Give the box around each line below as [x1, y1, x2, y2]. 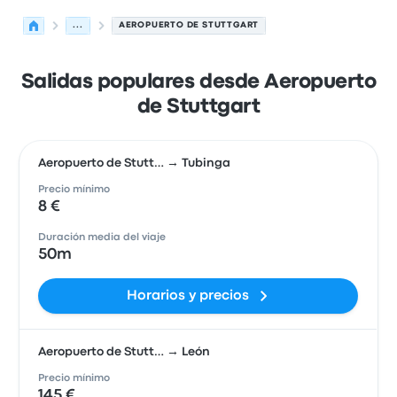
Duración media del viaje [38, 233, 167, 242]
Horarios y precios [126, 290, 249, 302]
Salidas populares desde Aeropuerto [20, 74, 377, 91]
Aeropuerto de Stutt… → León [38, 346, 211, 357]
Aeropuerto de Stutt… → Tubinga [38, 158, 231, 168]
